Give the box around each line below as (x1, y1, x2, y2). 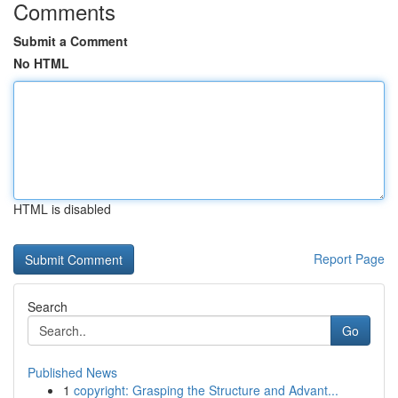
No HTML (13, 54, 69, 72)
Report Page (314, 250, 385, 267)
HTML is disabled (13, 200, 111, 218)
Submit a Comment (13, 32, 128, 50)
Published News (28, 363, 117, 381)
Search (28, 298, 68, 315)
